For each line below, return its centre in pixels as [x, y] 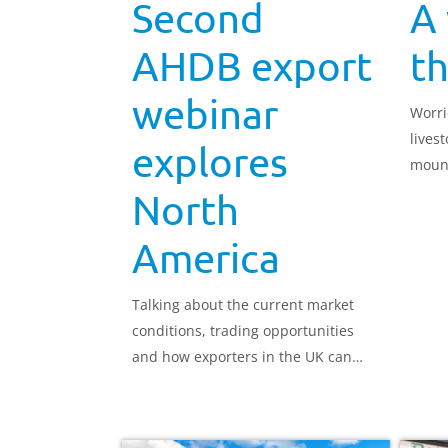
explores [210, 162]
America [206, 258]
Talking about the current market [243, 305]
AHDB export [252, 66]
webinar [205, 114]
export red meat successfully [228, 383]
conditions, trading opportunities [243, 331]
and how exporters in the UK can [242, 357]
